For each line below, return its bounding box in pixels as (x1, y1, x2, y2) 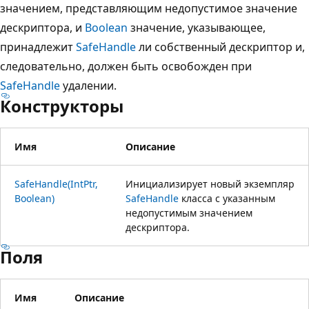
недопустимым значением (126, 206, 252, 219)
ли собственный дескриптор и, (136, 39, 305, 54)
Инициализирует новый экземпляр (126, 177, 295, 190)
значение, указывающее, (128, 19, 266, 35)
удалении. (60, 77, 117, 93)
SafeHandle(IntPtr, (14, 177, 98, 190)
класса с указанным (179, 191, 275, 205)
